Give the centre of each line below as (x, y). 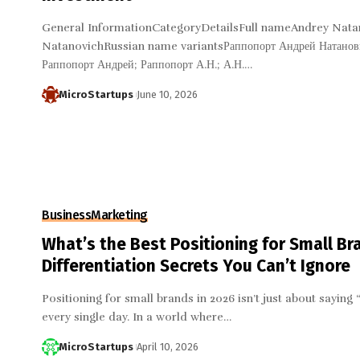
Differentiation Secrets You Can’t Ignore (196, 266)
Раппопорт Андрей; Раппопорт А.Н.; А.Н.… (147, 65)
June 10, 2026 (167, 95)
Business (66, 215)
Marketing (119, 215)
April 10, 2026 (167, 346)
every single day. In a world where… (137, 317)
